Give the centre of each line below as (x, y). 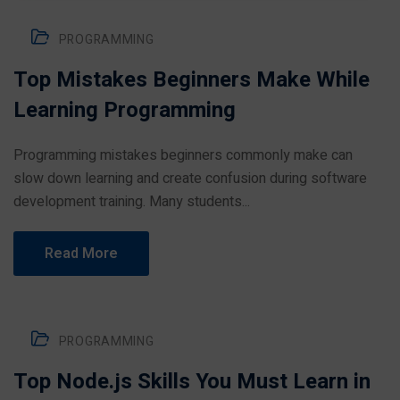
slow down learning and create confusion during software (190, 179)
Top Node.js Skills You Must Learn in (192, 382)
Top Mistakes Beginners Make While (192, 80)
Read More (81, 254)
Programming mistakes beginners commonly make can (183, 155)
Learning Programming (125, 110)
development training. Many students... (132, 202)
